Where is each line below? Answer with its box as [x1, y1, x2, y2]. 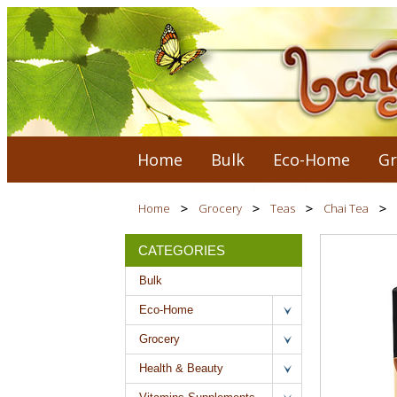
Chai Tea [323, 200, 369, 216]
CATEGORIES [137, 243, 225, 258]
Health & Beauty [138, 362, 223, 375]
